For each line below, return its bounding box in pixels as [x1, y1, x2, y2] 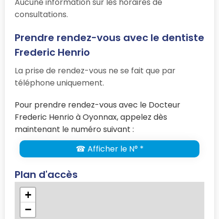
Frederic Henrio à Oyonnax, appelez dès [15, 111, 167, 123]
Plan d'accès [15, 168, 78, 182]
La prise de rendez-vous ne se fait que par [15, 65, 175, 77]
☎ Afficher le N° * [75, 143, 144, 155]
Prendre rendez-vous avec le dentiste [15, 31, 204, 45]
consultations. [15, 9, 68, 21]
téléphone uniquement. [15, 77, 104, 89]
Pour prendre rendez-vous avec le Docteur [15, 99, 180, 111]
